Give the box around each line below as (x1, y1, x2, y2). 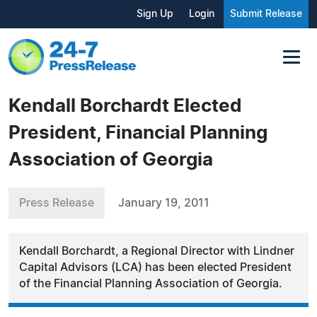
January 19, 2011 (118, 197, 209, 209)
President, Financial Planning (8, 123, 267, 142)
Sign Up (137, 9, 173, 19)
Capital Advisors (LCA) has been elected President (19, 261, 292, 273)
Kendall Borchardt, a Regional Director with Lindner (19, 245, 294, 257)
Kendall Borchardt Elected (8, 96, 242, 115)
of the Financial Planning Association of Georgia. (19, 277, 282, 289)
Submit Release (230, 9, 302, 19)
